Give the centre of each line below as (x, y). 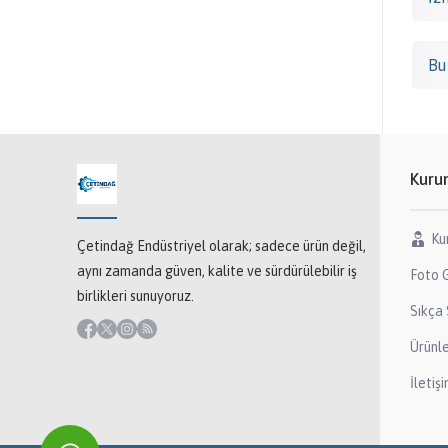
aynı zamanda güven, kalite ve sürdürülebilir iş (217, 270)
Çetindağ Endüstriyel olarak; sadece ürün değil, (221, 245)
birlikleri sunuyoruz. (135, 295)
